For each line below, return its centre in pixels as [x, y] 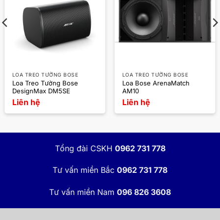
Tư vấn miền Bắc [83, 170]
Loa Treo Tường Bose [45, 83]
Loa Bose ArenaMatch [156, 83]
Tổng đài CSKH [83, 148]
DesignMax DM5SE [41, 91]
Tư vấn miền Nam [82, 192]
